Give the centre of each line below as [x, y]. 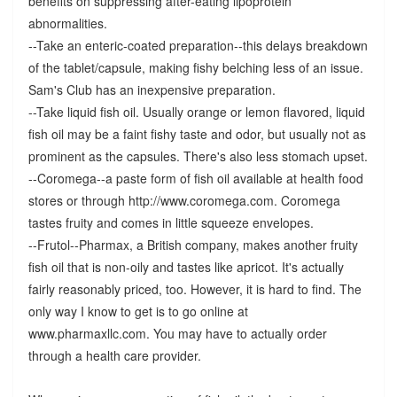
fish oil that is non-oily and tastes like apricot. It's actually [186, 267]
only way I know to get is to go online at [138, 311]
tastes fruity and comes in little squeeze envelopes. [171, 223]
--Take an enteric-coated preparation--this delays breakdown [198, 46]
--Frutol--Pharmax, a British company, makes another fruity [193, 245]
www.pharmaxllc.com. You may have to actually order [177, 334]
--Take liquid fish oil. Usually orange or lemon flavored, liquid [196, 112]
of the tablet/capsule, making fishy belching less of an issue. [195, 68]
